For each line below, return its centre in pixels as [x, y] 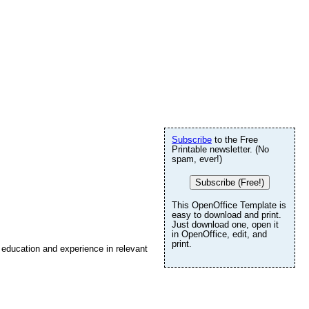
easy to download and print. [227, 215]
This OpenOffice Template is [229, 205]
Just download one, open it [225, 225]
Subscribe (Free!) [230, 182]
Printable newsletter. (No [220, 149]
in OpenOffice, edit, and [219, 234]
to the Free [235, 140]
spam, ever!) [197, 159]
